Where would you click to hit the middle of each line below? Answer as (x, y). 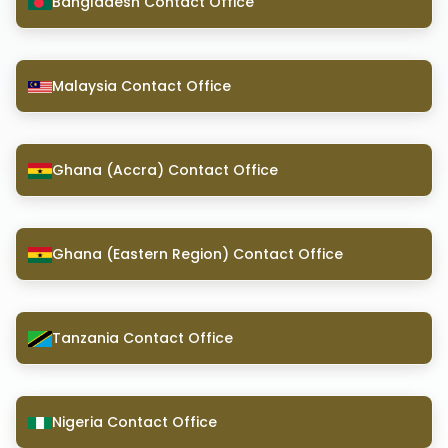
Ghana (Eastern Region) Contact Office (197, 253)
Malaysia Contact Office (141, 85)
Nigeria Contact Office (134, 421)
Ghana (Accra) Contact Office (165, 169)
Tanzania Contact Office (142, 337)
